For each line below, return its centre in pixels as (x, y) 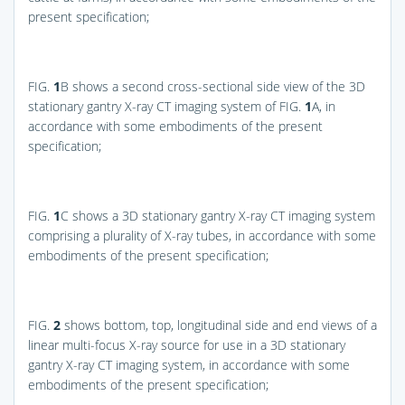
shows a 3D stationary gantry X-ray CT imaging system (222, 215)
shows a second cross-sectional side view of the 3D (217, 86)
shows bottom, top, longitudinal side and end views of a (219, 325)
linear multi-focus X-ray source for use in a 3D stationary (187, 344)
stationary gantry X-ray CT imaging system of (154, 106)
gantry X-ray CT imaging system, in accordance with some (189, 364)
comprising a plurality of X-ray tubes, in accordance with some (202, 235)
